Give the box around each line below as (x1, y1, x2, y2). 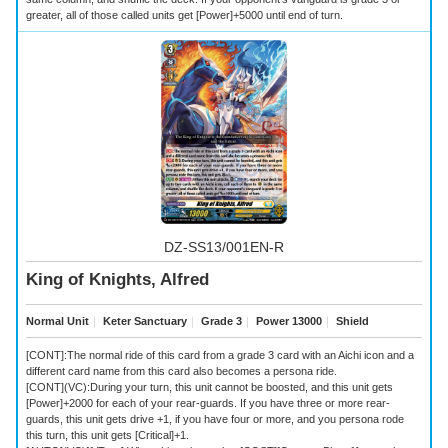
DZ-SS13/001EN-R (164, 238, 284, 255)
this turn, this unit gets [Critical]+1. (26, 428, 189, 441)
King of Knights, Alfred (26, 270, 209, 290)
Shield (333, 315, 369, 328)
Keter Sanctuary (100, 315, 187, 328)
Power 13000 (253, 315, 322, 328)
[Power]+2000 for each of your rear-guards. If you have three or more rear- (26, 396, 390, 409)
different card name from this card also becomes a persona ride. (26, 364, 337, 377)
